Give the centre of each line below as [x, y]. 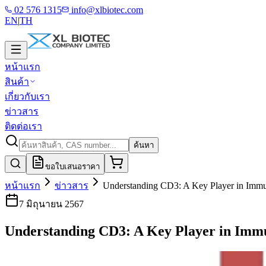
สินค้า [17, 82]
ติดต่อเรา [23, 126]
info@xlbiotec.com [106, 10]
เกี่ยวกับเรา [27, 96]
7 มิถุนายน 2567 [51, 204]
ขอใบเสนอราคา [72, 167]
